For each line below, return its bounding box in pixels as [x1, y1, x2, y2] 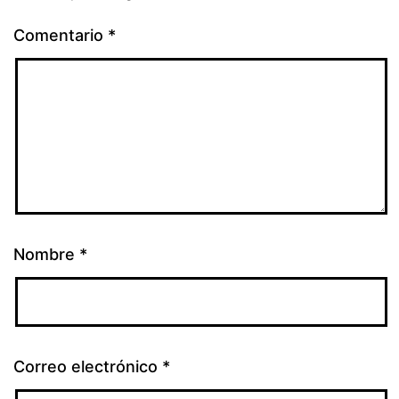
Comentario [13, 25, 108, 45]
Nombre [13, 244, 79, 264]
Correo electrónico [13, 356, 162, 376]
